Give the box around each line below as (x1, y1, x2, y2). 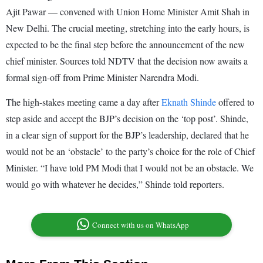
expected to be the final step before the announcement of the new (6, 38, 245, 51)
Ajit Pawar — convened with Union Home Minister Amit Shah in (6, 5, 249, 18)
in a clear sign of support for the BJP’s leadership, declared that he (6, 129, 249, 141)
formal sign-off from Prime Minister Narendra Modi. (6, 71, 199, 84)
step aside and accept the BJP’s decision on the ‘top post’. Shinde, (6, 112, 248, 125)
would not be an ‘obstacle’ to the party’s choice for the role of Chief (6, 145, 255, 158)
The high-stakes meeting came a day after (6, 96, 161, 109)
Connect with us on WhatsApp (92, 220, 190, 231)
